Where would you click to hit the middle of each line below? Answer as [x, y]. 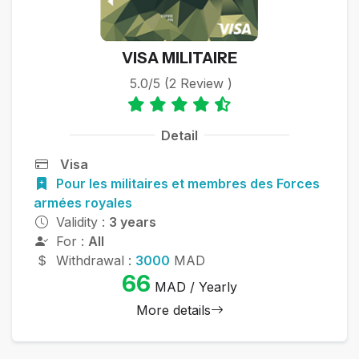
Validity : [82, 222]
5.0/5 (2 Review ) [181, 84]
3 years [132, 222]
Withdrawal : [95, 261]
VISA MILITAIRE [179, 58]
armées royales [83, 203]
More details [173, 311]
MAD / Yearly [194, 287]
